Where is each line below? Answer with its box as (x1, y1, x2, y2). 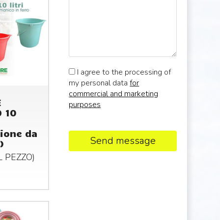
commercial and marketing (69, 88, 159, 99)
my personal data (69, 77, 130, 88)
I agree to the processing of (75, 66, 171, 78)
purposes (69, 99, 101, 110)
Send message (90, 134, 156, 147)
